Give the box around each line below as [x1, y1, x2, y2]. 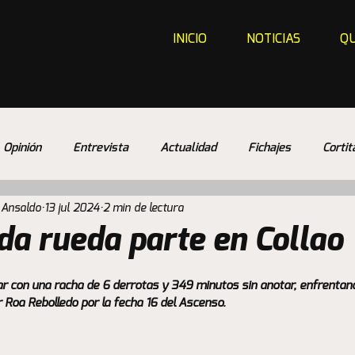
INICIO [173, 32, 207, 45]
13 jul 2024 [44, 202, 100, 214]
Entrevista [73, 142, 128, 154]
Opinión [3, 142, 41, 154]
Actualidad [160, 142, 216, 154]
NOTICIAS [246, 32, 300, 45]
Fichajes [248, 142, 291, 154]
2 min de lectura [103, 202, 184, 214]
